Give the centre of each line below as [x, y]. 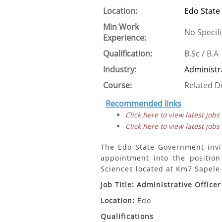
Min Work [121, 27]
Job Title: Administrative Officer [161, 185]
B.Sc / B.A [201, 54]
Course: [117, 85]
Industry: [120, 69]
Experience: [125, 38]
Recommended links [143, 104]
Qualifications [127, 216]
